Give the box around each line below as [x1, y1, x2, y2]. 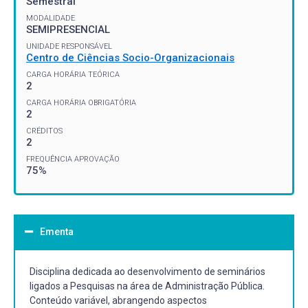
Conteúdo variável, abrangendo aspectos [30, 294, 207, 306]
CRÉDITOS [26, 126, 63, 135]
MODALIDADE [26, 13, 75, 23]
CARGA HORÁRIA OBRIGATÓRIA [26, 98, 136, 107]
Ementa [40, 225, 74, 237]
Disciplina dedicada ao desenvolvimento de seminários [30, 265, 265, 277]
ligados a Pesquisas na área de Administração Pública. [30, 280, 265, 291]
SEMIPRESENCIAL [26, 23, 110, 36]
